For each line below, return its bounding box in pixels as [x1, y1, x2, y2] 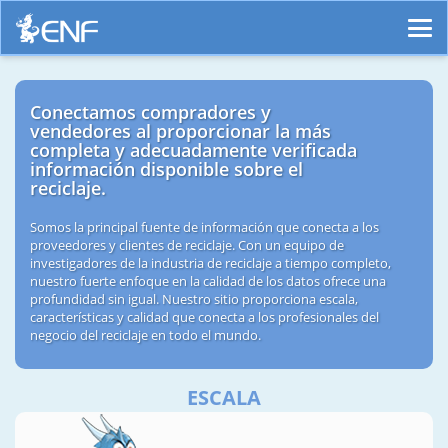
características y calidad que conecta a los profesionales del [30, 308, 379, 327]
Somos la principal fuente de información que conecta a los [30, 218, 379, 237]
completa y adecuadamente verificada [30, 138, 357, 163]
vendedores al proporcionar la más [30, 119, 331, 144]
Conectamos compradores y [30, 100, 271, 125]
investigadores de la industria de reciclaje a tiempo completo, [30, 254, 391, 273]
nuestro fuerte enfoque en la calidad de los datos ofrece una [30, 272, 386, 291]
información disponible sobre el [30, 157, 303, 182]
